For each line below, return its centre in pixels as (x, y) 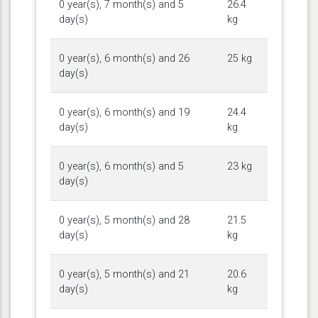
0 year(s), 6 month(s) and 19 (124, 112)
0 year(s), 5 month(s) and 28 (124, 220)
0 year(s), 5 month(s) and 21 (124, 274)
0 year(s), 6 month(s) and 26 (124, 58)
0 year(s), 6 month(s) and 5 (121, 166)
